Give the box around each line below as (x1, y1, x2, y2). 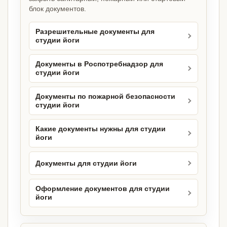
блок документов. (29, 5, 86, 13)
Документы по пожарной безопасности (35, 93, 175, 101)
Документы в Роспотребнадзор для (35, 60, 163, 68)
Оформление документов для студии (35, 185, 170, 193)
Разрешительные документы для (35, 28, 155, 36)
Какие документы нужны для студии (35, 125, 166, 133)
